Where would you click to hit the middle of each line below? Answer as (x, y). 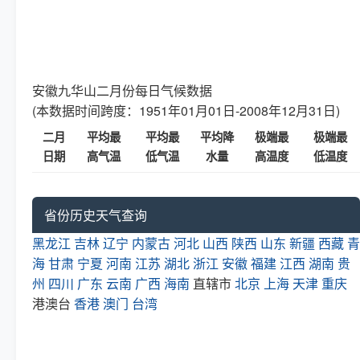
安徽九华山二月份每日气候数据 (122, 90)
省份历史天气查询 (96, 215)
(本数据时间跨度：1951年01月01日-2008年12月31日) (186, 110)
